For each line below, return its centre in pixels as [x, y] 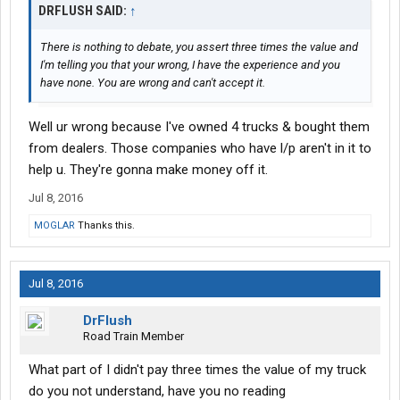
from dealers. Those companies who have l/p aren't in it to [200, 149]
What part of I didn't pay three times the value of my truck [197, 370]
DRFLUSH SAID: [84, 11]
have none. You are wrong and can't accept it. [153, 83]
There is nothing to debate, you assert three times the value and [199, 47]
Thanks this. [105, 226]
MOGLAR [54, 226]
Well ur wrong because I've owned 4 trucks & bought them [199, 127]
